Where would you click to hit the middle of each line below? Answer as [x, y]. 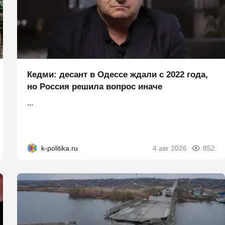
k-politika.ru [60, 148]
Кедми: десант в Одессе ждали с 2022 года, [118, 75]
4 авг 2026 [170, 148]
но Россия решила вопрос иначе [95, 87]
